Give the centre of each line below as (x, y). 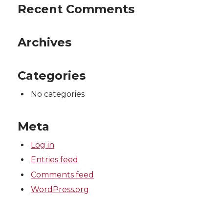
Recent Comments (76, 9)
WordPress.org (60, 190)
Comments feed (63, 175)
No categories (58, 94)
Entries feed (55, 160)
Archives (44, 42)
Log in (43, 145)
